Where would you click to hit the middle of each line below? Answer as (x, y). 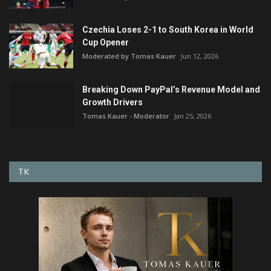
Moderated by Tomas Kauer (129, 56)
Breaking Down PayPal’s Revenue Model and (171, 89)
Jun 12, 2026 (200, 56)
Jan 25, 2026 (193, 116)
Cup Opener (106, 42)
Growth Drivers (113, 102)
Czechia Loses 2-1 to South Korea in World (168, 29)
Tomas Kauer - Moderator (126, 116)
